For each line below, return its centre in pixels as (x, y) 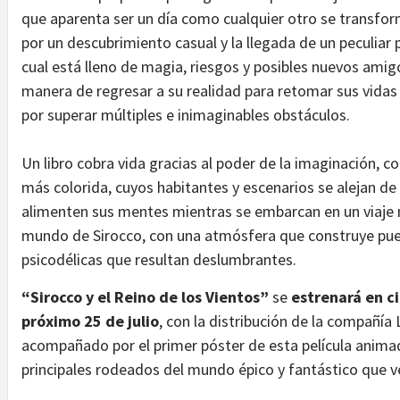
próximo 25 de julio (90, 321)
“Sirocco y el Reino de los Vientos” (145, 296)
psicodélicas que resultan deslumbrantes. (159, 259)
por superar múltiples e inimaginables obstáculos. (189, 114)
